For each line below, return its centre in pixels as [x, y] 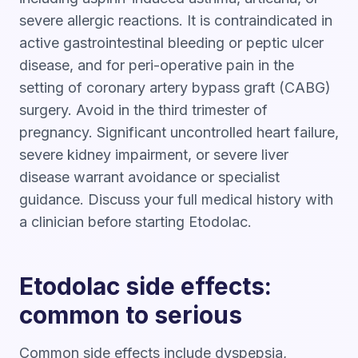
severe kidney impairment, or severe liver [154, 155]
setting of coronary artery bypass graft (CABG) [175, 88]
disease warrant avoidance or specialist [149, 177]
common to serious [131, 315]
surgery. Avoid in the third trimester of [143, 110]
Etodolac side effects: [145, 286]
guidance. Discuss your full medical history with [176, 199]
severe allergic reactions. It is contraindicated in [176, 20]
